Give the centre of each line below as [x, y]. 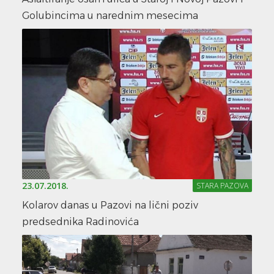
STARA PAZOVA [222, 186]
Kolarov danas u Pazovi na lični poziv [110, 206]
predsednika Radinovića [80, 222]
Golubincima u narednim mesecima [110, 15]
